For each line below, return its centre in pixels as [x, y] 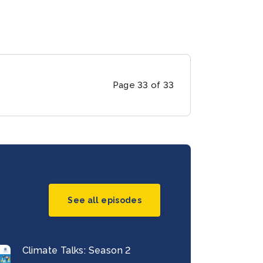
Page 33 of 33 [143, 85]
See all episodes [104, 200]
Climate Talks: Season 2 [76, 250]
